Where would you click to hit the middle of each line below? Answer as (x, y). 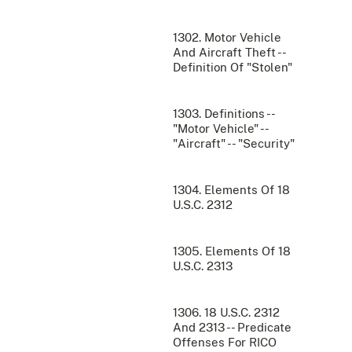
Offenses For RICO (225, 343)
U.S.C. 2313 (203, 266)
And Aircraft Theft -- (229, 53)
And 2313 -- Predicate (232, 328)
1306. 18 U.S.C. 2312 (226, 313)
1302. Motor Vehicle (227, 38)
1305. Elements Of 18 (232, 251)
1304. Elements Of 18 (231, 190)
